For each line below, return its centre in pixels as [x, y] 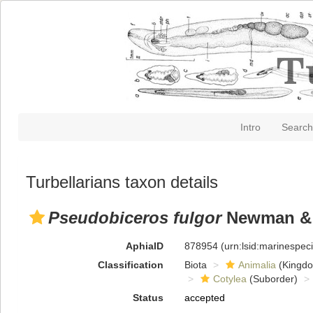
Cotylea [230, 279]
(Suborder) [272, 279]
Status [148, 298]
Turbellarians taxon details [122, 182]
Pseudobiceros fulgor [135, 218]
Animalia [257, 265]
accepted [204, 298]
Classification [130, 265]
